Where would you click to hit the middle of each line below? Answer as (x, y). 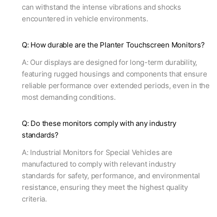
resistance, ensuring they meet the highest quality (105, 187)
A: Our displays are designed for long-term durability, (110, 62)
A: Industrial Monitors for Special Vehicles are (97, 153)
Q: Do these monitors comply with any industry (99, 124)
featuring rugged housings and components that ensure (115, 74)
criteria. (34, 199)
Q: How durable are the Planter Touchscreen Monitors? (113, 45)
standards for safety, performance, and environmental (111, 176)
